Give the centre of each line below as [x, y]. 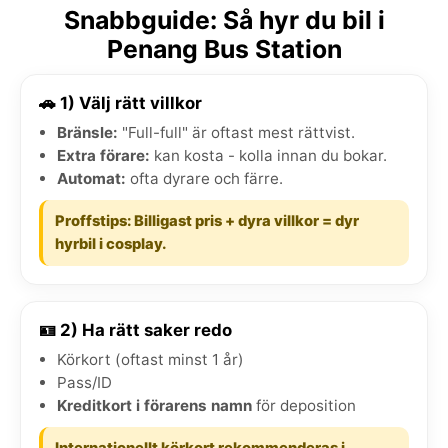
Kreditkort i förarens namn [154, 405]
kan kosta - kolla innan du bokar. [268, 155]
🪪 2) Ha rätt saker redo [135, 329]
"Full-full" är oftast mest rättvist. [236, 132]
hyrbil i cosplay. [110, 243]
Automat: [91, 178]
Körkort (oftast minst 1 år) [150, 359]
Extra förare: [103, 155]
